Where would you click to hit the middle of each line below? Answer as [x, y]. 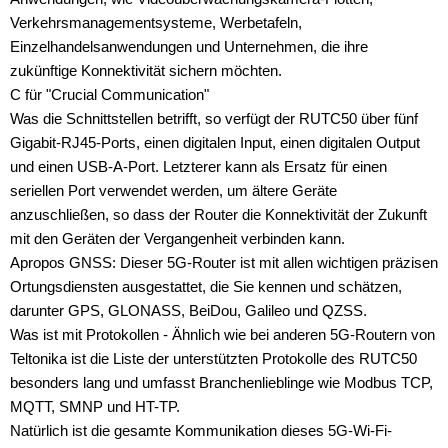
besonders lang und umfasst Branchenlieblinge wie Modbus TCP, [221, 382]
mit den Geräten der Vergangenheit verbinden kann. [177, 238]
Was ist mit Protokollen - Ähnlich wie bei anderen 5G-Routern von [222, 334]
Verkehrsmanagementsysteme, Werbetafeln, [156, 22]
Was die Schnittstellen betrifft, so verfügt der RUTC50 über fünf [214, 118]
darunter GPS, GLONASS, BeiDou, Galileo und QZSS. [188, 310]
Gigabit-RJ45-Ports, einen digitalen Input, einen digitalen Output [215, 142]
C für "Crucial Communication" [109, 94]
